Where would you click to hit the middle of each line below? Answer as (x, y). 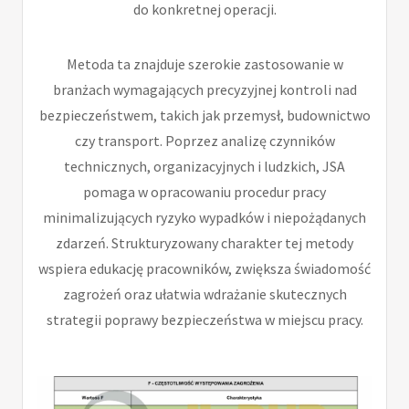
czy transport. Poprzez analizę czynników (204, 140)
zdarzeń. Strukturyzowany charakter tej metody (204, 242)
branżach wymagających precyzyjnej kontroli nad (204, 89)
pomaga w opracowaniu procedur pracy (204, 191)
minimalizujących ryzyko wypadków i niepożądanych (204, 217)
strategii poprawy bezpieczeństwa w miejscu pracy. (204, 319)
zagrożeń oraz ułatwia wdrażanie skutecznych (204, 294)
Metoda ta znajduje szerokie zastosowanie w (204, 63)
